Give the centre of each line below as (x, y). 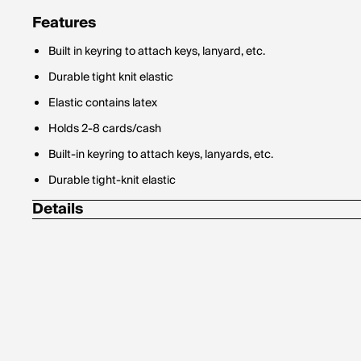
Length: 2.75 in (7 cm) (103, 238)
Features (64, 23)
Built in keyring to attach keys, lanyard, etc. (157, 52)
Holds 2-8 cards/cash (105, 129)
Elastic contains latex (103, 103)
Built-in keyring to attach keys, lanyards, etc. (161, 155)
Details (58, 209)
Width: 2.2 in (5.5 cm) (101, 263)
